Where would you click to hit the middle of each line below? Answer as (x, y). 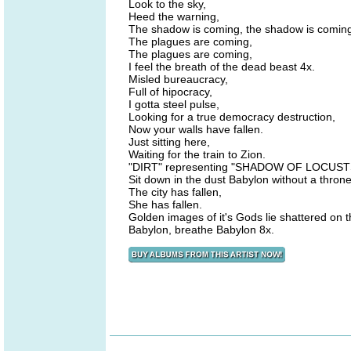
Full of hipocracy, (170, 92)
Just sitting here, (169, 142)
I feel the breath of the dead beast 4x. (222, 67)
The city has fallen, (175, 192)
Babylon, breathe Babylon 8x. (201, 230)
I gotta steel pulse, (174, 104)
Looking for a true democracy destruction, (232, 117)
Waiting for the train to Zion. (197, 154)
